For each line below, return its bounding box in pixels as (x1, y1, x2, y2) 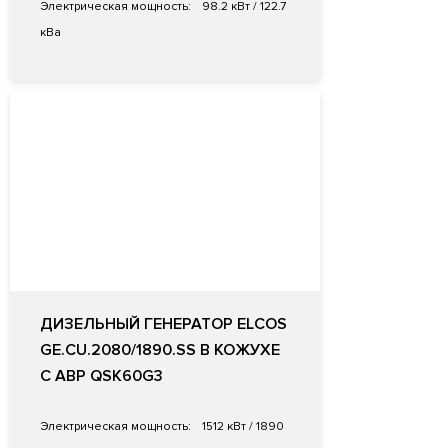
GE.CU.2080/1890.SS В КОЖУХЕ (40, 340, 280, 361)
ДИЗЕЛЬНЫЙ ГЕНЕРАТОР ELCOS (40, 314, 287, 335)
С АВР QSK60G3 (40, 366, 163, 387)
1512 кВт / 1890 (199, 419, 284, 435)
